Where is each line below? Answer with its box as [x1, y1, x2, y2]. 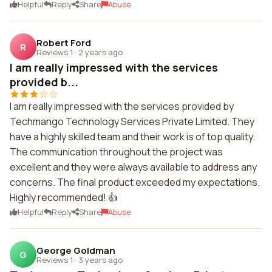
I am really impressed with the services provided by [10, 100, 234, 113]
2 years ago [78, 46, 123, 58]
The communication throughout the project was [10, 145, 223, 158]
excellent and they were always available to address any [10, 160, 257, 174]
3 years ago [78, 254, 123, 265]
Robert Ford [36, 36, 91, 49]
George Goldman [36, 243, 115, 257]
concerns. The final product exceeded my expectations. [10, 175, 260, 189]
